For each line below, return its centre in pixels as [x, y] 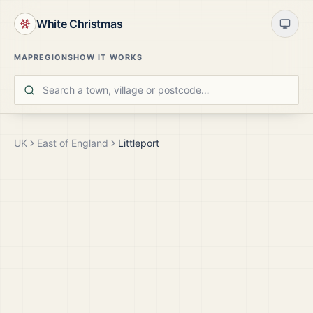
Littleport [139, 143]
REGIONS [53, 57]
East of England [73, 143]
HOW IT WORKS [108, 57]
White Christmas [80, 24]
